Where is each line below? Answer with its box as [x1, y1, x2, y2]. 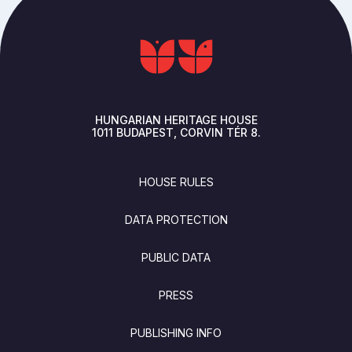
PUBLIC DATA [141, 250, 211, 264]
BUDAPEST [115, 125, 174, 139]
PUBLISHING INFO [130, 325, 222, 339]
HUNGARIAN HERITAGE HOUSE [94, 112, 258, 126]
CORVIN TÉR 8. [179, 125, 261, 139]
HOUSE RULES [138, 174, 214, 189]
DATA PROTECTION [124, 212, 228, 226]
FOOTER [16, 163, 81, 184]
